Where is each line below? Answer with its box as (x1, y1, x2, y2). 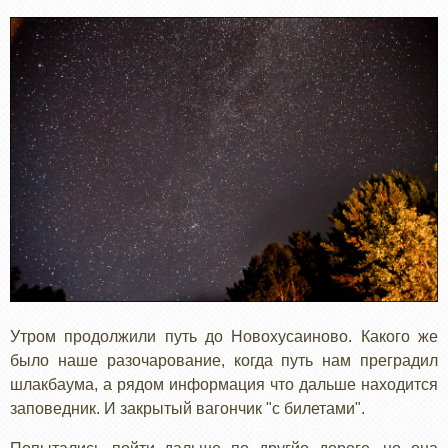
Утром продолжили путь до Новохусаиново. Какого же (10, 328, 438, 346)
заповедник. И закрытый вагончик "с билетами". (10, 400, 369, 418)
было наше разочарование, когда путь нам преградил (10, 352, 438, 370)
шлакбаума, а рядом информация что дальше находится (10, 376, 438, 394)
